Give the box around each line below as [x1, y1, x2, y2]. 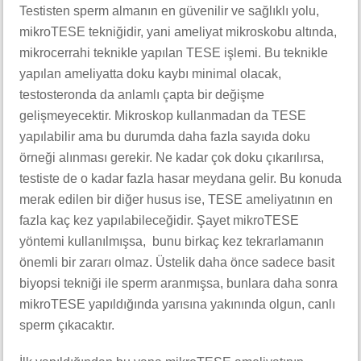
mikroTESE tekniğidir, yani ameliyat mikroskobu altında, [19, 25, 337, 39]
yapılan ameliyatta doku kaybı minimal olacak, [19, 67, 281, 81]
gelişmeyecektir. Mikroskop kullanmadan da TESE [19, 109, 306, 122]
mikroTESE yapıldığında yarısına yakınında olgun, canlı [19, 297, 335, 311]
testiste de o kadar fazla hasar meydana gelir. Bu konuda [19, 172, 342, 185]
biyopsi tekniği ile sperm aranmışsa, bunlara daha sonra [19, 276, 338, 290]
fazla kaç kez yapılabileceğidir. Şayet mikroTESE [19, 214, 299, 227]
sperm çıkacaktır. [19, 318, 114, 332]
